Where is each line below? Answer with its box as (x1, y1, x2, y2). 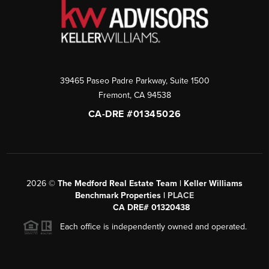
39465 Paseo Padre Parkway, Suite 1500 (59, 76, 210, 86)
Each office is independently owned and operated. (52, 222, 247, 232)
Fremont (98, 90, 130, 101)
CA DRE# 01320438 (113, 202, 190, 213)
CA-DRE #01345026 (88, 108, 181, 121)
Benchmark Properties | (75, 190, 168, 201)
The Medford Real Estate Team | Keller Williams (58, 178, 243, 189)
